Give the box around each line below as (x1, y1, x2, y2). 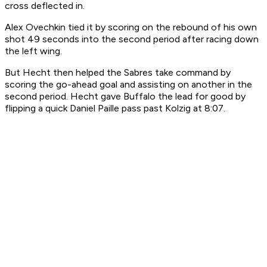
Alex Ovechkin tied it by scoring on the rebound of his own (5, 21, 257, 33)
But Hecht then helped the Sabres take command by (5, 67, 231, 79)
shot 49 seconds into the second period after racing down (5, 33, 259, 45)
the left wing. (5, 45, 62, 57)
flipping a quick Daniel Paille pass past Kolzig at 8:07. (5, 103, 225, 114)
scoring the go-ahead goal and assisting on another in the (5, 79, 252, 91)
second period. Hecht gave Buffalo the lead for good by (5, 91, 246, 103)
